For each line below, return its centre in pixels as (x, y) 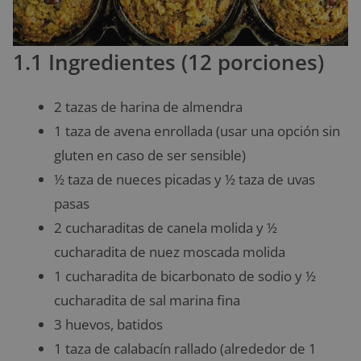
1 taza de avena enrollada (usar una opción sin (197, 131)
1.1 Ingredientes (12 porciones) (168, 62)
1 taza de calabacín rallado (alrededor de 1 (185, 348)
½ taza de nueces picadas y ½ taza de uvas (185, 179)
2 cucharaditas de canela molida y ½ (166, 227)
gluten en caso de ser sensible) (150, 155)
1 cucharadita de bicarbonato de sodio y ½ (185, 276)
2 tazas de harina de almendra (148, 106)
